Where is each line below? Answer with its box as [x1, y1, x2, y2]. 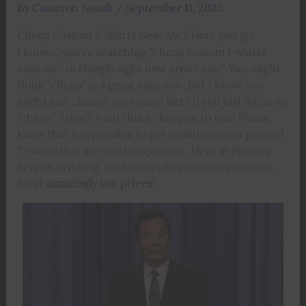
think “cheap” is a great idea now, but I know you [16, 77, 264, 92]
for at [16, 176, 46, 190]
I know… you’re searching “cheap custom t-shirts [16, 44, 266, 59]
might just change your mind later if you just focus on [16, 94, 288, 108]
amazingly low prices [46, 176, 152, 190]
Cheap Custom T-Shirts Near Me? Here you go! [16, 27, 255, 42]
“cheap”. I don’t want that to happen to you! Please [16, 110, 270, 124]
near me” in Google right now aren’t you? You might [16, 61, 280, 75]
